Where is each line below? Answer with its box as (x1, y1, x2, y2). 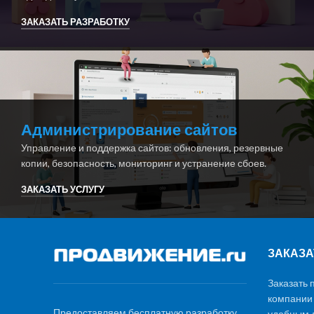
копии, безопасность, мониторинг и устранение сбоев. (21, 156, 266, 169)
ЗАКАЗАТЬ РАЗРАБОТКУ (21, 15, 130, 27)
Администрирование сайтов (21, 118, 238, 141)
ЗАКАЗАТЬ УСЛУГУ (21, 184, 104, 196)
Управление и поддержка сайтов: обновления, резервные (21, 141, 283, 153)
